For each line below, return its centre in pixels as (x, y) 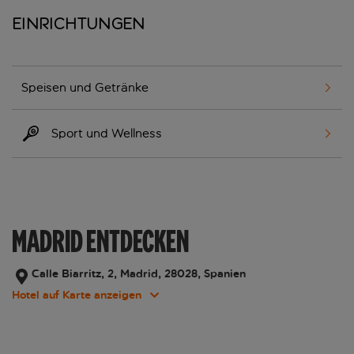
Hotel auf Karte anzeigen (77, 296)
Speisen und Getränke (85, 88)
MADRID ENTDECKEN (100, 241)
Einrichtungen (79, 24)
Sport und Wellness (107, 134)
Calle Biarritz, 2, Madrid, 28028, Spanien (139, 274)
